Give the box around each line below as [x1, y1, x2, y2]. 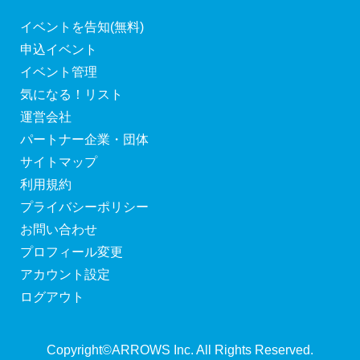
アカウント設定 [20, 268, 110, 282]
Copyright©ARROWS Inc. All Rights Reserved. [47, 343, 313, 358]
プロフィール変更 [20, 245, 123, 260]
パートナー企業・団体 [20, 133, 149, 147]
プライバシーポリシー [20, 200, 149, 215]
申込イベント [20, 43, 97, 57]
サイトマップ [20, 155, 97, 170]
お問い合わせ [20, 223, 97, 237]
